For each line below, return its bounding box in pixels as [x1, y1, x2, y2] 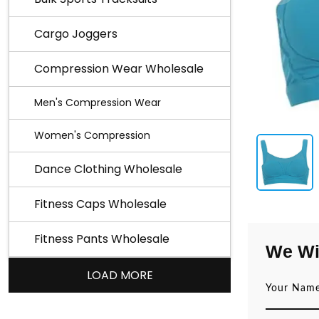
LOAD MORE [86, 267, 153, 283]
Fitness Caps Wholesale [34, 196, 167, 212]
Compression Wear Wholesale [34, 61, 204, 77]
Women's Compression [34, 128, 150, 142]
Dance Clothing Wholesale [34, 161, 182, 177]
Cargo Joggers [34, 26, 117, 42]
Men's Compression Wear [34, 95, 161, 110]
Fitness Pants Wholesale [34, 231, 169, 247]
